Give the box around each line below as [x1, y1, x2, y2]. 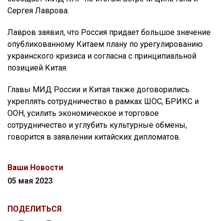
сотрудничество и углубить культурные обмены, [7, 120, 187, 130]
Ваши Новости [7, 163, 63, 173]
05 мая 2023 [7, 176, 53, 186]
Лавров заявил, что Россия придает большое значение [7, 28, 211, 37]
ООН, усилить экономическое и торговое [7, 109, 159, 118]
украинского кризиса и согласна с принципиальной [7, 51, 196, 61]
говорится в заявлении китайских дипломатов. [7, 132, 181, 142]
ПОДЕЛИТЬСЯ [7, 204, 62, 214]
